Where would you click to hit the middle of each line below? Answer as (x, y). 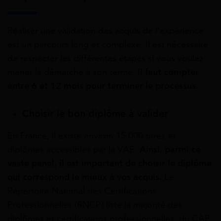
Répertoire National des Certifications (82, 191)
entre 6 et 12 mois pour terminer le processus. (103, 86)
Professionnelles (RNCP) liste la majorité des (95, 204)
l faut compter (169, 72)
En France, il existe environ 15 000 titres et (92, 135)
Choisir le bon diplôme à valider (95, 113)
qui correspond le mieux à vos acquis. (85, 177)
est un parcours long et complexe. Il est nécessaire (108, 44)
